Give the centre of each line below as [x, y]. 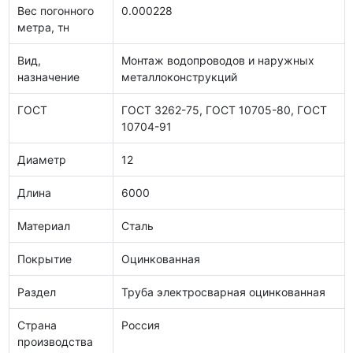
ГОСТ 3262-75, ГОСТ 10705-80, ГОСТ [224, 110]
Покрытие [45, 258]
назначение [48, 76]
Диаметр [42, 159]
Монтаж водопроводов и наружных [218, 60]
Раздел [37, 292]
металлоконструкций [179, 76]
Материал [44, 225]
